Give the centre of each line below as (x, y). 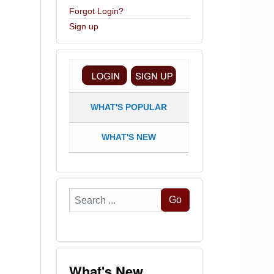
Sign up (83, 26)
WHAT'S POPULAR (129, 107)
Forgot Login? (96, 11)
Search (82, 195)
